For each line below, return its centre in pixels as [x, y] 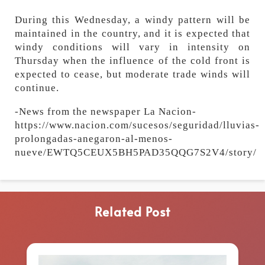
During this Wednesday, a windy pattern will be [132, 20]
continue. [37, 88]
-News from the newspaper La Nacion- [106, 111]
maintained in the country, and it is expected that [132, 33]
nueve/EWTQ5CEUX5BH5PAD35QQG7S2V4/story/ [136, 152]
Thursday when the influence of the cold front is [132, 60]
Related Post [132, 211]
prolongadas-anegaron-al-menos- [94, 138]
